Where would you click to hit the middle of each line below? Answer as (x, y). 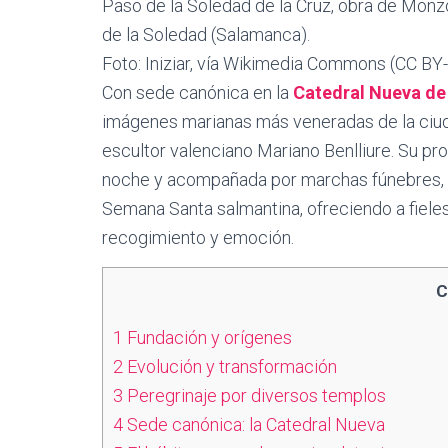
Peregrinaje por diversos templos (254, 395)
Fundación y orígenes (207, 337)
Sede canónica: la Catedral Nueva (254, 424)
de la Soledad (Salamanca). (206, 34)
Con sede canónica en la (197, 92)
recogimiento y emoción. (198, 237)
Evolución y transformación (230, 366)
